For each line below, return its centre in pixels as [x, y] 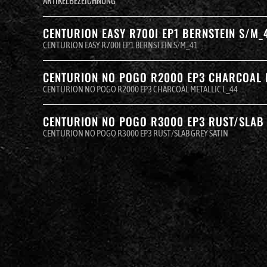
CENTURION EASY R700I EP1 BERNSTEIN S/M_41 [120, 45]
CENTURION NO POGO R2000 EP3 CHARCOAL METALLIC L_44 [140, 89]
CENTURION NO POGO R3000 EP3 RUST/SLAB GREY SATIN [136, 133]
